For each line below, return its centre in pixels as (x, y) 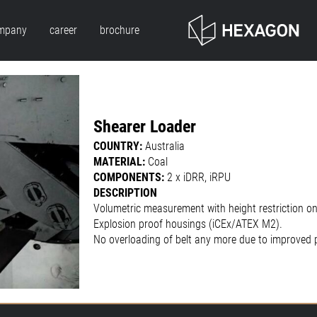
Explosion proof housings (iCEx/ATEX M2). (188, 224)
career (63, 30)
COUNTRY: (119, 146)
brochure (119, 30)
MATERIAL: (121, 162)
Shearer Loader (145, 127)
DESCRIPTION (125, 193)
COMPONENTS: (130, 178)
